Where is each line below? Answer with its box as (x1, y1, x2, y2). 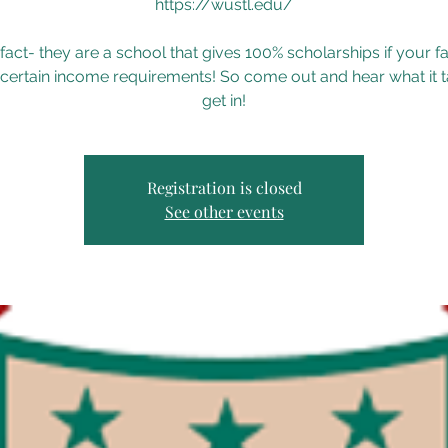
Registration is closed (146, 177, 302, 199)
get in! (202, 91, 246, 111)
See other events (164, 201, 284, 223)
